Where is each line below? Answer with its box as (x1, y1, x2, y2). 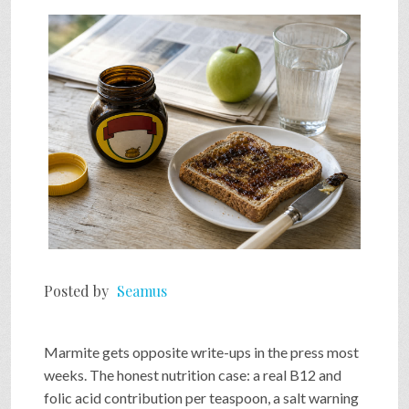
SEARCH (22, 282, 84, 302)
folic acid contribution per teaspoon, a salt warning (44, 388, 359, 406)
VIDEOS (22, 82, 80, 102)
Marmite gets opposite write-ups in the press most (44, 342, 359, 361)
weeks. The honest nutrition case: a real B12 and (44, 365, 341, 383)
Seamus (117, 280, 167, 300)
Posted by (44, 280, 112, 300)
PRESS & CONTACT (22, 349, 168, 369)
